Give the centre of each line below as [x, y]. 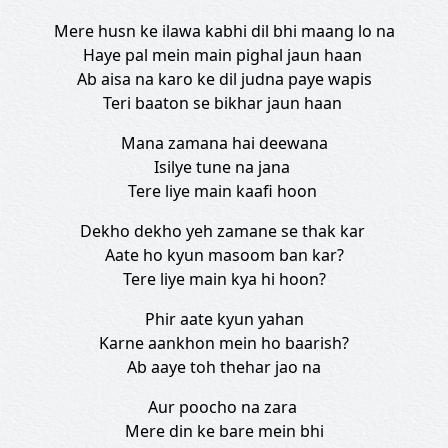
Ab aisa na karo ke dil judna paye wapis [224, 79]
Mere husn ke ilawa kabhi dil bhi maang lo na [224, 31]
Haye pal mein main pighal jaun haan [224, 55]
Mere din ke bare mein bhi [224, 431]
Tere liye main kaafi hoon [224, 191]
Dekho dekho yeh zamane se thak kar [224, 231]
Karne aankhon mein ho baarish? [224, 343]
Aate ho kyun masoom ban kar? [224, 255]
